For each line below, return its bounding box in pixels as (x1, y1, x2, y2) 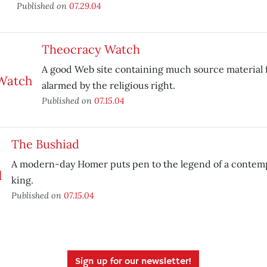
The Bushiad (11, 136, 79, 151)
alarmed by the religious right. (41, 79, 175, 91)
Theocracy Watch (41, 42, 140, 57)
